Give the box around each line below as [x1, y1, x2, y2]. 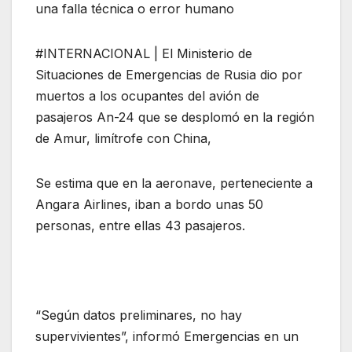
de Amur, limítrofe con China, [35, 130, 211, 147]
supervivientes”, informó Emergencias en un [35, 328, 299, 345]
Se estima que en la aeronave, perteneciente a [35, 175, 313, 192]
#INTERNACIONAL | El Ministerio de [35, 46, 252, 62]
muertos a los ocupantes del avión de [35, 88, 259, 104]
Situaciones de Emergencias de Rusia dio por [35, 67, 302, 83]
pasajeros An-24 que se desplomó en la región [35, 109, 314, 126]
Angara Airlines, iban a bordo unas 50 [35, 196, 263, 213]
